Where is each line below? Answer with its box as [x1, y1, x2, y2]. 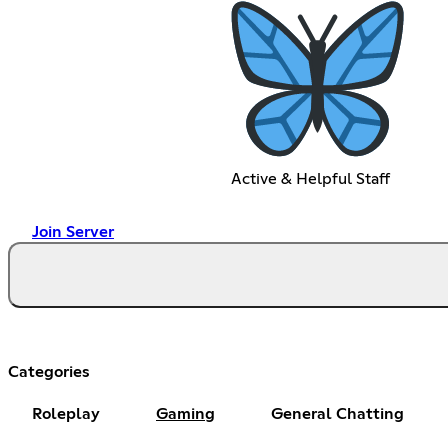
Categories [8, 363, 90, 380]
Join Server [32, 223, 114, 240]
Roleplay [32, 405, 100, 422]
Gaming [156, 405, 215, 422]
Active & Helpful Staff [230, 170, 390, 187]
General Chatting [271, 405, 404, 422]
